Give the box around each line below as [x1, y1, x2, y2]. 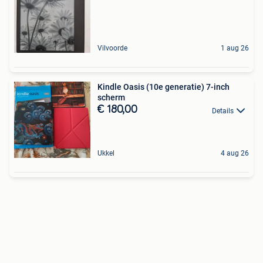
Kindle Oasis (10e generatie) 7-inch [97, 82, 230, 92]
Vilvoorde [97, 44, 127, 53]
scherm [97, 93, 125, 103]
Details [212, 106, 234, 115]
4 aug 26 [221, 149, 249, 158]
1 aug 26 [221, 44, 249, 53]
